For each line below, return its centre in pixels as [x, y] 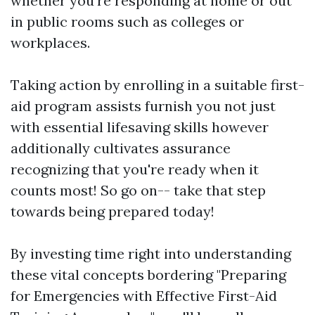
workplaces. [50, 43]
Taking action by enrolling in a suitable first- [157, 85]
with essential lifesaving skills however [140, 127]
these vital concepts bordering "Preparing [148, 275]
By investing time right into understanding [151, 254]
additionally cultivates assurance [121, 148]
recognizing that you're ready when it [135, 169]
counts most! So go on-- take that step [138, 191]
